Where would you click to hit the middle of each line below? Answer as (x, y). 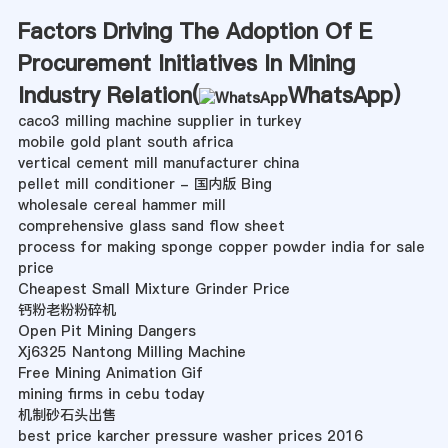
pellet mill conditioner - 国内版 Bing (144, 184)
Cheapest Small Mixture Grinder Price (153, 289)
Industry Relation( (108, 95)
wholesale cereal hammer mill (121, 205)
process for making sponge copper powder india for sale (221, 247)
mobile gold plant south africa (125, 142)
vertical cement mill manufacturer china (158, 163)
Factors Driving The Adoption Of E (194, 31)
